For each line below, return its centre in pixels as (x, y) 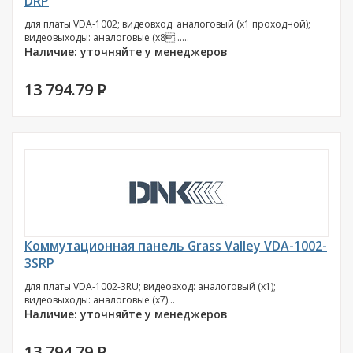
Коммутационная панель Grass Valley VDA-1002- (176, 246)
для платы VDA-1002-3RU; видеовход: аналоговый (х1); (150, 286)
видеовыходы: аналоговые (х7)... (100, 300)
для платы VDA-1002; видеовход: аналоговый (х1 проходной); (167, 24)
